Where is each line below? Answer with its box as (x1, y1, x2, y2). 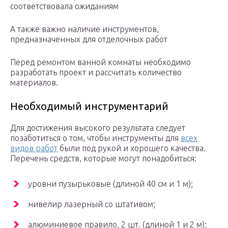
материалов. (10, 78, 58, 88)
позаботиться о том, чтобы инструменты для (10, 133, 181, 143)
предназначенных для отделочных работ (10, 35, 167, 44)
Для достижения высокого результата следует (10, 123, 185, 133)
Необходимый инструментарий (10, 100, 168, 112)
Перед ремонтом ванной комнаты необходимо (10, 58, 191, 67)
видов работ (10, 144, 58, 153)
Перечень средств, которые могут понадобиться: (10, 154, 196, 163)
